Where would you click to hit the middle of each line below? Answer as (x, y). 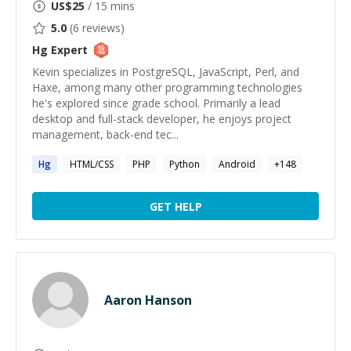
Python (185, 164)
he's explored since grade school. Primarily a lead (156, 103)
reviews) (102, 28)
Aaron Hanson (148, 300)
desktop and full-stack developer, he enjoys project (162, 119)
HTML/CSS (92, 164)
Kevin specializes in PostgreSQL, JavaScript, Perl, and (166, 72)
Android (237, 164)
